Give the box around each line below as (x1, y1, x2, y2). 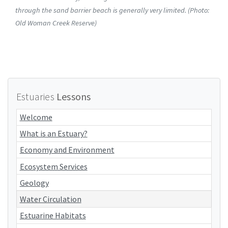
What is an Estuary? (19, 128, 88, 139)
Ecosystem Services (19, 161, 88, 172)
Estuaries (16, 90, 56, 103)
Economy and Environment (19, 145, 115, 155)
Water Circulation (19, 194, 81, 205)
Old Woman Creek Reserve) (15, 18, 97, 27)
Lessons (56, 90, 91, 103)
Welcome (19, 112, 52, 123)
